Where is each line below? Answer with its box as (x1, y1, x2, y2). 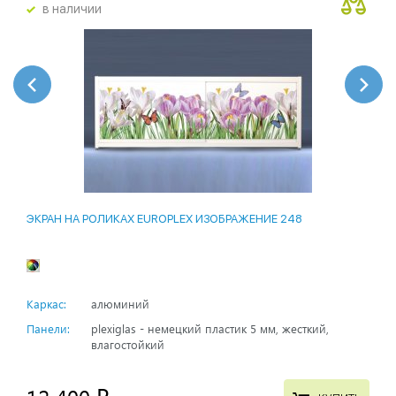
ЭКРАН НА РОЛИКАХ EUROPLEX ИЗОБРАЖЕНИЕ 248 (27, 212, 302, 226)
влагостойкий (91, 337, 164, 353)
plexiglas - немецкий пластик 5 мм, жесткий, (91, 321, 329, 337)
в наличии (42, 2, 102, 17)
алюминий (91, 296, 149, 312)
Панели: (27, 321, 70, 337)
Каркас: (27, 296, 66, 312)
